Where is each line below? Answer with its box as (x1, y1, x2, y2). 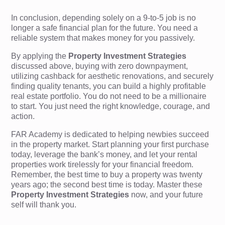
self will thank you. (11, 200, 77, 209)
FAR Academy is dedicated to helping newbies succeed (11, 130, 209, 139)
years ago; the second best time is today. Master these (11, 180, 203, 189)
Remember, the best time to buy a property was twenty (11, 170, 203, 179)
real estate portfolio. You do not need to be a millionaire (11, 92, 207, 100)
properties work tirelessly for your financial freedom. (11, 160, 194, 169)
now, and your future (129, 190, 203, 199)
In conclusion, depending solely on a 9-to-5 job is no (11, 14, 196, 22)
